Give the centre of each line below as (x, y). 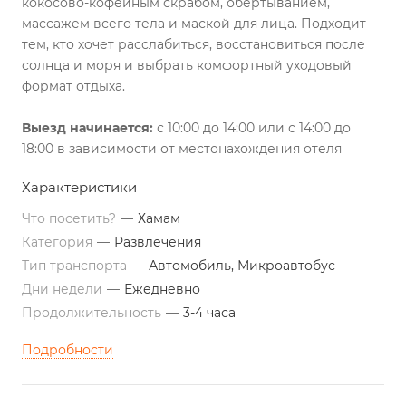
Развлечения (158, 242)
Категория (59, 242)
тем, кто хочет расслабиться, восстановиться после (193, 44)
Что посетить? (71, 218)
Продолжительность (93, 313)
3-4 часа (209, 313)
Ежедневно (162, 289)
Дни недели (64, 289)
